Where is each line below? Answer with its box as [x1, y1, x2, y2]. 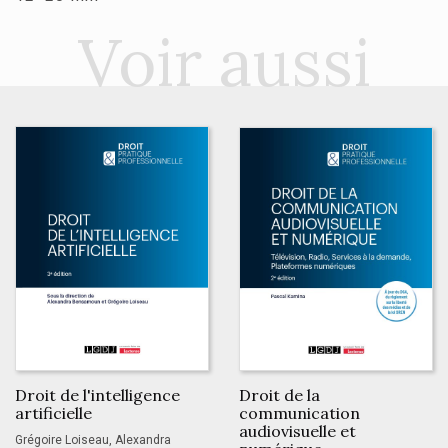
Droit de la [239, 384, 320, 405]
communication [239, 402, 360, 423]
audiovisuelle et [239, 420, 356, 441]
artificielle [15, 402, 92, 423]
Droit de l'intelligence [15, 384, 180, 405]
